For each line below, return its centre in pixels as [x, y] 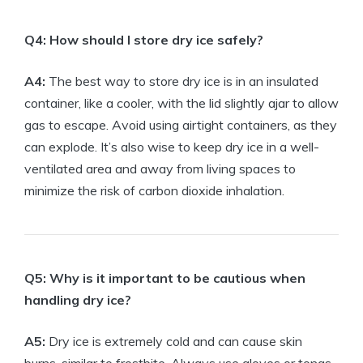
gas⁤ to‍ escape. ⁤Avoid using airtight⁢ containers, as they [181, 125]
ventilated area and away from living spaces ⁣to [160, 169]
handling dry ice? [78, 300]
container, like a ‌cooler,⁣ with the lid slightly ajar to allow [181, 103]
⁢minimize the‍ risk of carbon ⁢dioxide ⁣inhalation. [154, 191]
